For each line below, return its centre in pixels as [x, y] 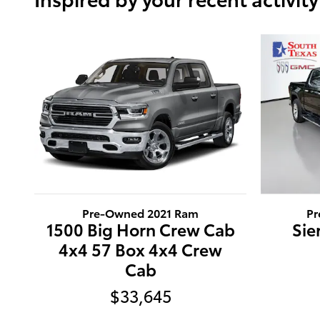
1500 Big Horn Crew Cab [140, 229]
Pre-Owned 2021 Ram [140, 212]
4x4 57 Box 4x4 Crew [140, 249]
